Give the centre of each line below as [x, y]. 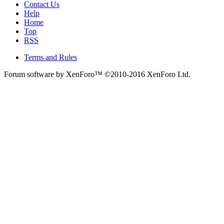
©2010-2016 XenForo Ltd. [147, 74]
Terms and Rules [50, 57]
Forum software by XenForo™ [54, 74]
